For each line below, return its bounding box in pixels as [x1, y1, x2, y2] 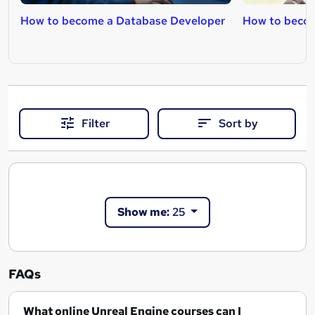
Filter [81, 115, 110, 131]
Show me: [117, 205, 170, 220]
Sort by [218, 115, 258, 131]
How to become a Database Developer [20, 13, 225, 28]
